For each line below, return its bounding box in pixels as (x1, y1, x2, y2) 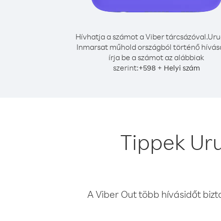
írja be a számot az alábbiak (109, 52, 204, 62)
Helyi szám (164, 63, 200, 73)
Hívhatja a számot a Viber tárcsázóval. (75, 32, 208, 41)
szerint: (113, 63, 139, 73)
